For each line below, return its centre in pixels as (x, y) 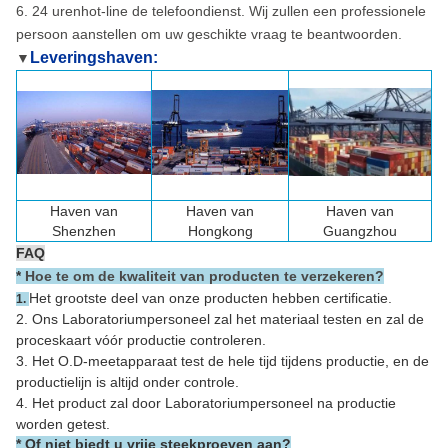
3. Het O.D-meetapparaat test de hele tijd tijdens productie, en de (222, 360)
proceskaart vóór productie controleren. (141, 339)
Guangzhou (360, 230)
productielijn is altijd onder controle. (127, 381)
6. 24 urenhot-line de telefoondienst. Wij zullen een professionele (221, 10)
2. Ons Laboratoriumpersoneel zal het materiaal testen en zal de (220, 318)
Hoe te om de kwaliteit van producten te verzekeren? (202, 275)
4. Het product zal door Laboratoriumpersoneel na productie (206, 402)
